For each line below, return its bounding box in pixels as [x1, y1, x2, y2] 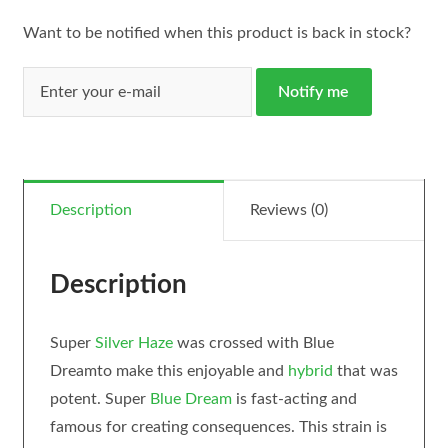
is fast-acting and [231, 390, 357, 407]
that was [332, 362, 398, 379]
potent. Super [49, 390, 150, 407]
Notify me [278, 84, 350, 101]
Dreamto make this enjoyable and [49, 362, 288, 379]
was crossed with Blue [172, 334, 334, 351]
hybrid [287, 362, 333, 379]
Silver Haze [94, 334, 173, 351]
